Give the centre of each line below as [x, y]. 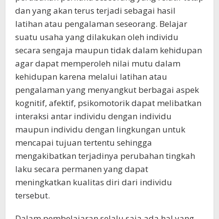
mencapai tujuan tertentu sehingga [84, 142]
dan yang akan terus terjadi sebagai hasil [95, 10]
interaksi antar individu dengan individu [93, 116]
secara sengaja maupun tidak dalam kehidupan [109, 50]
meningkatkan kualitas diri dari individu [94, 182]
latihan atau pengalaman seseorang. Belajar [101, 23]
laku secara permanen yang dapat [82, 169]
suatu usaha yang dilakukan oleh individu [97, 37]
